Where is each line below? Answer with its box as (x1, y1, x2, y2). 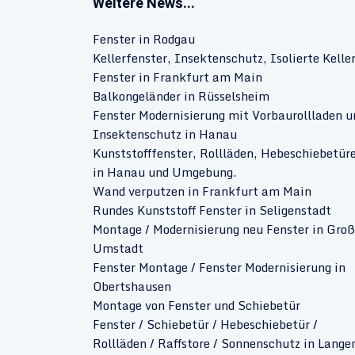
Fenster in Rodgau (93, 29, 195, 49)
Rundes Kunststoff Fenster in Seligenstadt (93, 200, 331, 220)
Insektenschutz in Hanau (93, 124, 237, 144)
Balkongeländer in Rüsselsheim (93, 86, 269, 106)
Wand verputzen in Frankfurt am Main (93, 181, 311, 201)
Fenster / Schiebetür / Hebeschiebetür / (93, 315, 318, 334)
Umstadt (93, 239, 143, 258)
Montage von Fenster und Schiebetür (93, 296, 300, 315)
